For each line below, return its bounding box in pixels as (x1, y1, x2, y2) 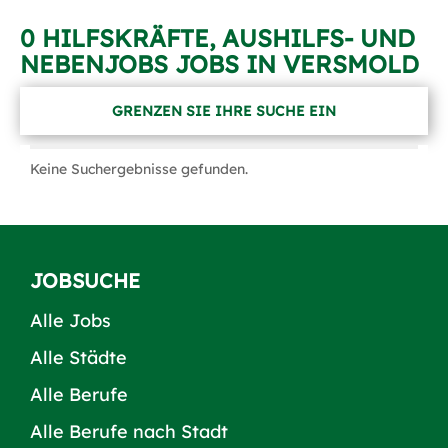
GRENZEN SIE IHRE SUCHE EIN (112, 101, 336, 120)
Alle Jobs (30, 309, 111, 332)
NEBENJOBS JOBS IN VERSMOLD (20, 49, 419, 79)
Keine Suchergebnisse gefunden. (30, 160, 248, 178)
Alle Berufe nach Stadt (30, 420, 228, 443)
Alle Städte (30, 346, 127, 369)
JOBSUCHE (30, 268, 140, 293)
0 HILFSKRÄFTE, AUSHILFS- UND (20, 23, 415, 53)
